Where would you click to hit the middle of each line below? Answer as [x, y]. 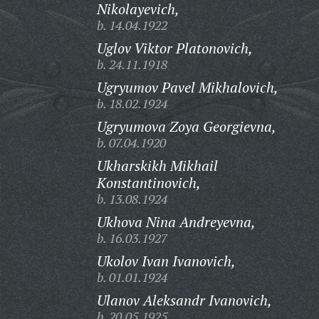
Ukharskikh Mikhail [157, 166]
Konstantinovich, [148, 183]
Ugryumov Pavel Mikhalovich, [187, 87]
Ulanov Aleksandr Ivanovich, [184, 300]
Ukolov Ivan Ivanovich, [166, 261]
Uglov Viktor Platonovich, [174, 48]
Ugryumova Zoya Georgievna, [186, 126]
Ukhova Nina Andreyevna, [176, 222]
